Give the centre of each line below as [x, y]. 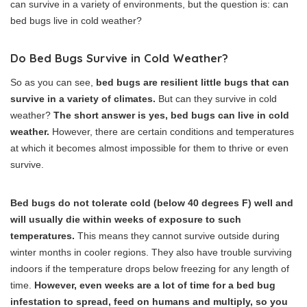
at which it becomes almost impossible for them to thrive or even [149, 148]
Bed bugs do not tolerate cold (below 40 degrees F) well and [152, 202]
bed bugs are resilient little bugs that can [193, 82]
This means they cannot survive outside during [177, 235]
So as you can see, [53, 82]
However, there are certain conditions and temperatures [172, 131]
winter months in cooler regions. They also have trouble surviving [151, 252]
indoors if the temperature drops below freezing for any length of [150, 268]
